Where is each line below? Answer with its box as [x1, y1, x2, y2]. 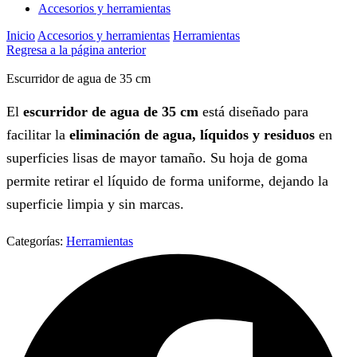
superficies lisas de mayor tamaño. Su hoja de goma [6, 150, 308, 167]
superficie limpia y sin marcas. [6, 196, 184, 213]
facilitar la [6, 127, 69, 143]
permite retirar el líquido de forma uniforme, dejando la [6, 173, 328, 190]
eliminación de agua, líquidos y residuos [69, 127, 315, 143]
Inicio [6, 28, 35, 42]
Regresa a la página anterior [6, 42, 146, 57]
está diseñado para [198, 104, 308, 120]
